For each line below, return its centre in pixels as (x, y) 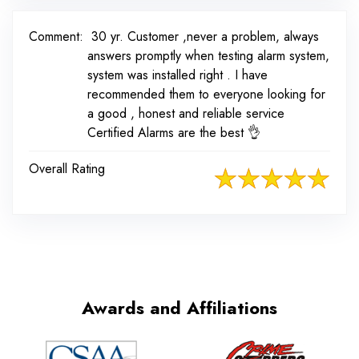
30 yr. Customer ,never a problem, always (205, 37)
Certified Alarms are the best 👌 (174, 133)
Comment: (56, 37)
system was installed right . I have (177, 75)
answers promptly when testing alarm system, (208, 56)
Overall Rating (67, 169)
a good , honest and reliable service (186, 114)
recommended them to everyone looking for (206, 95)
